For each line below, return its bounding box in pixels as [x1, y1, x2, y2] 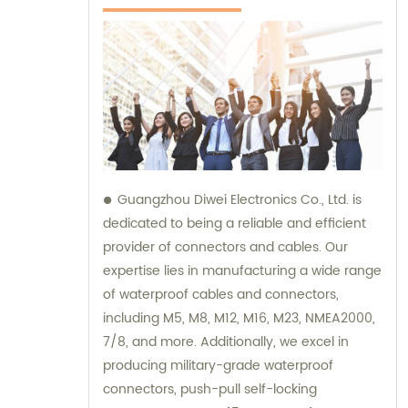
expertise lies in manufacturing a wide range [103, 260, 382, 282]
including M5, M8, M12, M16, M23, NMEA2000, [103, 308, 375, 330]
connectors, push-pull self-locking [103, 379, 317, 401]
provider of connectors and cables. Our [103, 237, 348, 259]
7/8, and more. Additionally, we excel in [103, 331, 349, 353]
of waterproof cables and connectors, [103, 284, 339, 306]
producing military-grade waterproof [103, 355, 333, 377]
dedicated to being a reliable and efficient [103, 213, 366, 235]
